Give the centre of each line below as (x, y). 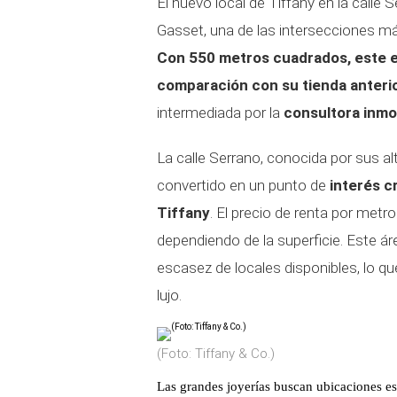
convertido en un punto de (243, 185)
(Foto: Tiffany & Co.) (216, 354)
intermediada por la (220, 113)
